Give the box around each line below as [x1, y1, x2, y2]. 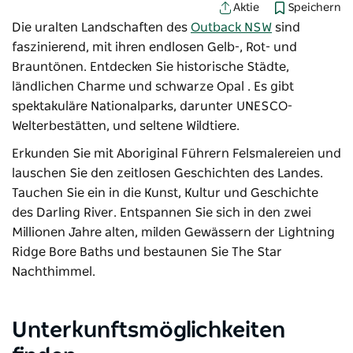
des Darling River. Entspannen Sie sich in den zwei [12, 206, 311, 219]
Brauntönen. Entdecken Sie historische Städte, [12, 60, 289, 73]
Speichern [288, 2, 341, 13]
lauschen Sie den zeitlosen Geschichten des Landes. [12, 166, 323, 180]
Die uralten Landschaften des [12, 20, 191, 34]
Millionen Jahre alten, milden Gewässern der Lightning [12, 225, 335, 239]
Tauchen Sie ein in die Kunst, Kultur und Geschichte [12, 186, 318, 199]
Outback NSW [191, 20, 272, 34]
